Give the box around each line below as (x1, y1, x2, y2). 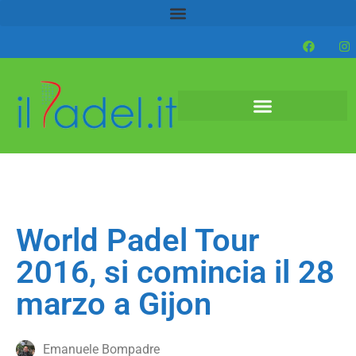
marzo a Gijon (16, 285, 211, 323)
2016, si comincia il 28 (16, 253, 335, 291)
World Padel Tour (16, 222, 259, 259)
